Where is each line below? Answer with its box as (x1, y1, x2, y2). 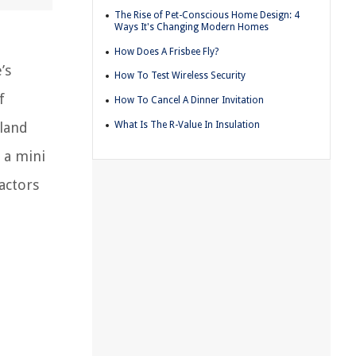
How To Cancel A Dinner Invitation (114, 94, 264, 106)
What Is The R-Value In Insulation (114, 118, 260, 130)
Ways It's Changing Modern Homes (114, 21, 269, 33)
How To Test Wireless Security (114, 70, 246, 82)
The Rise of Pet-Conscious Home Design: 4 (114, 10, 300, 21)
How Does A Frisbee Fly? (114, 45, 219, 57)
